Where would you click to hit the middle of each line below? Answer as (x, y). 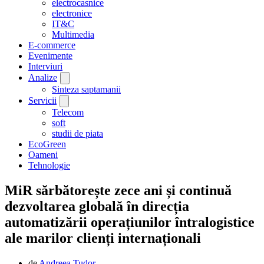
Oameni (43, 155)
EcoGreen (47, 144)
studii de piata (77, 134)
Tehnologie (49, 166)
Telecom (68, 113)
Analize (43, 78)
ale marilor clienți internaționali (103, 238)
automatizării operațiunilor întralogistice (130, 222)
